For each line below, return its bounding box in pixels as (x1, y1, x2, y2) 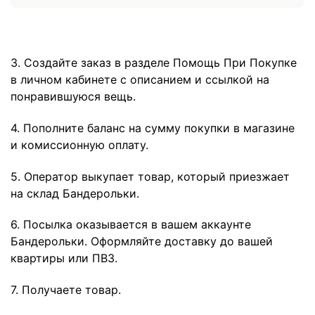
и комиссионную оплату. (11, 137, 148, 152)
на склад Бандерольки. (11, 186, 139, 200)
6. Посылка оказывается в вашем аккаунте (11, 217, 251, 232)
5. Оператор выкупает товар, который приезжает (11, 169, 290, 184)
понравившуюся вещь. (11, 89, 136, 103)
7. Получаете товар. (11, 283, 121, 297)
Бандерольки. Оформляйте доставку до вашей (11, 234, 273, 249)
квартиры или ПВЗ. (11, 251, 117, 266)
